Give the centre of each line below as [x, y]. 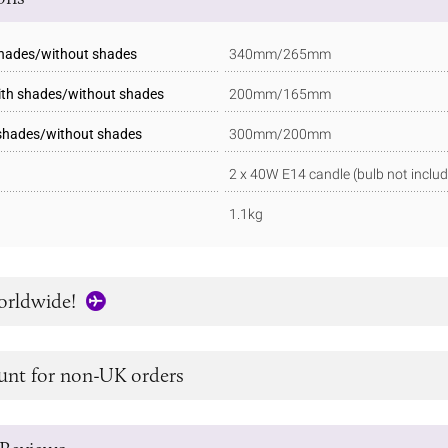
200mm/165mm [280, 93]
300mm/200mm [280, 133]
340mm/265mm [280, 53]
